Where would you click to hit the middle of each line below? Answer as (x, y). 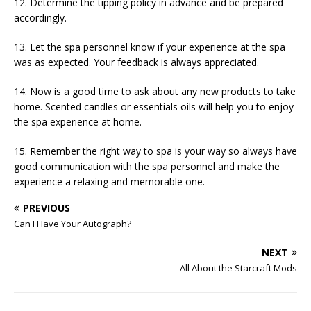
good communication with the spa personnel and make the (147, 166)
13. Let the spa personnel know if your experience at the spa (150, 47)
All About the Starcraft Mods (238, 268)
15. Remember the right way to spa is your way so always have (155, 151)
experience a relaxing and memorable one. (109, 182)
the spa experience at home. (78, 122)
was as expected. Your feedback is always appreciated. (136, 62)
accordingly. (40, 18)
